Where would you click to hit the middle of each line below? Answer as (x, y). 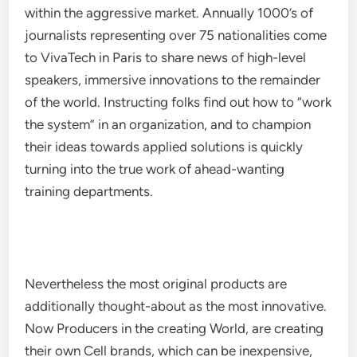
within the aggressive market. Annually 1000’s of (169, 13)
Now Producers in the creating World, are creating (175, 328)
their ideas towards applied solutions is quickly (164, 147)
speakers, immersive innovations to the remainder (173, 80)
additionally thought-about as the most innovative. (176, 306)
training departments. (89, 191)
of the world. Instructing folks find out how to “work (178, 102)
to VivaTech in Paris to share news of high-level (166, 57)
